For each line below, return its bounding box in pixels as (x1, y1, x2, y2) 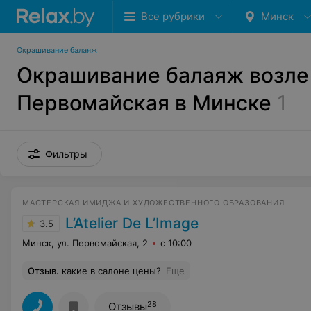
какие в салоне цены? (62, 265, 161, 276)
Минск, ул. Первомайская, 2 (22, 237, 148, 249)
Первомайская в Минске (17, 90, 271, 115)
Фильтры (45, 148, 87, 160)
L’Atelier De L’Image (65, 215, 199, 232)
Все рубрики (141, 10, 205, 23)
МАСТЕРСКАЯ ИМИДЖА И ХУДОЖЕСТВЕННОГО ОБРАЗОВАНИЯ (22, 198, 285, 208)
